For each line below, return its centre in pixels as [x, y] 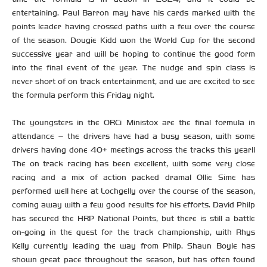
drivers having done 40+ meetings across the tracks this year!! [133, 150]
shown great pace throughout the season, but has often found [133, 259]
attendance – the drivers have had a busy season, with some [133, 136]
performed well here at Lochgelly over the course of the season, [133, 191]
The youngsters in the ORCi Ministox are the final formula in [133, 122]
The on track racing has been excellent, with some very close [133, 163]
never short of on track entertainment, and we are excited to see [133, 81]
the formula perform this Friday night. [83, 95]
